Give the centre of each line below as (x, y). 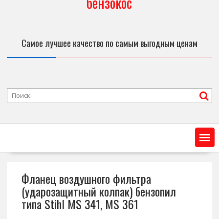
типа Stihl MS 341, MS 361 (80, 204)
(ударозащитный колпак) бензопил (99, 191)
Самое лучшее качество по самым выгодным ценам (109, 43)
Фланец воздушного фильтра (86, 179)
